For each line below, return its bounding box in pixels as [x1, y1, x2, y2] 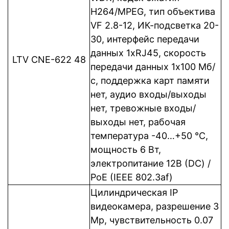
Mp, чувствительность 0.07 [90, 215, 213, 225]
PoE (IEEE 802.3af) [90, 172, 173, 182]
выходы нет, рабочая [90, 117, 186, 127]
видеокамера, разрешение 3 [90, 201, 219, 212]
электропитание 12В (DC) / [90, 158, 211, 169]
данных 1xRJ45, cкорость [90, 48, 206, 58]
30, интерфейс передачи [90, 34, 199, 44]
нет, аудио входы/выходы [90, 89, 207, 100]
